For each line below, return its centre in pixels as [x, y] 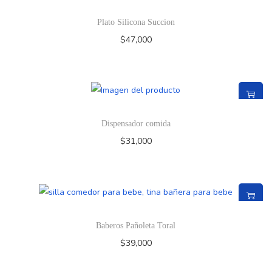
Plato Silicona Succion [136, 22]
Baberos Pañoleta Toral [136, 226]
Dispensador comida [136, 124]
